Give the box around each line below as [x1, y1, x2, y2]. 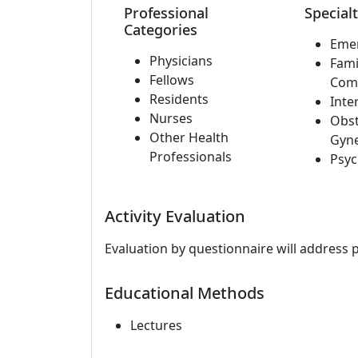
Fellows [149, 71, 194, 89]
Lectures [130, 316, 182, 334]
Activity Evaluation [105, 205, 245, 227]
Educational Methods [105, 282, 265, 304]
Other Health [149, 129, 229, 146]
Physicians [149, 52, 213, 70]
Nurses [149, 109, 193, 127]
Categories [124, 20, 197, 39]
